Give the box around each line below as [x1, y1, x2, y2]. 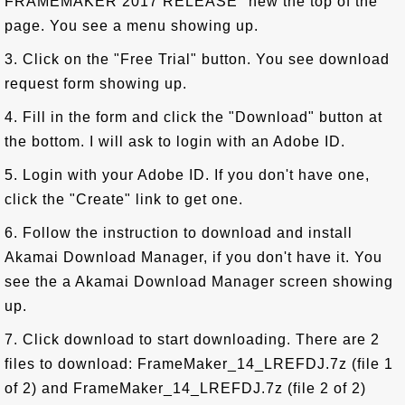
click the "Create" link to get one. [5, 192, 243, 207]
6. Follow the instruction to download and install [5, 225, 353, 240]
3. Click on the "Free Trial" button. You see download [5, 52, 390, 67]
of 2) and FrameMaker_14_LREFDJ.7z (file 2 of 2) [5, 381, 366, 396]
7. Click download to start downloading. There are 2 [5, 332, 380, 347]
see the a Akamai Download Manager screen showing [5, 274, 393, 289]
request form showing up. [5, 76, 187, 91]
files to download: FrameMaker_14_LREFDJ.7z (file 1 [5, 356, 393, 372]
